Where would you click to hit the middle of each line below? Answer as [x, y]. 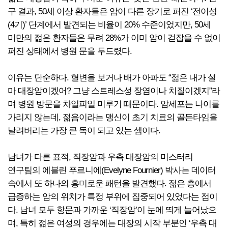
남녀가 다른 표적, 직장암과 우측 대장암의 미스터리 [100, 157]
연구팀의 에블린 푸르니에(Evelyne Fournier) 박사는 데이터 [112, 170]
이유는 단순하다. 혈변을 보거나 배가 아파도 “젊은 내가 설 [112, 78]
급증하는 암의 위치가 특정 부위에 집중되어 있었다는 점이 [112, 197]
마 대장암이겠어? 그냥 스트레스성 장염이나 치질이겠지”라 [114, 91]
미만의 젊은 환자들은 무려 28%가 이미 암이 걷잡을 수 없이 [114, 38]
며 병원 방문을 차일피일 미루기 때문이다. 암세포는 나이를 [113, 104]
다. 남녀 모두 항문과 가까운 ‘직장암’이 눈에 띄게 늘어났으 [112, 210]
